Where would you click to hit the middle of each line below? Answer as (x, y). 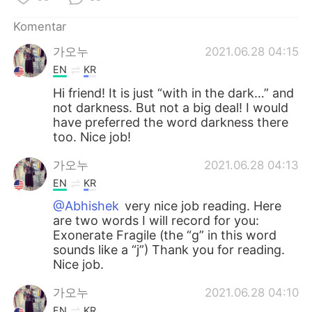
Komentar (40, 26)
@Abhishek (86, 206)
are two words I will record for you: (156, 221)
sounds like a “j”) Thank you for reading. (169, 250)
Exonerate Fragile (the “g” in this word (165, 235)
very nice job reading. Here (202, 206)
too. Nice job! (92, 136)
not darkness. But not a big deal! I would (171, 107)
